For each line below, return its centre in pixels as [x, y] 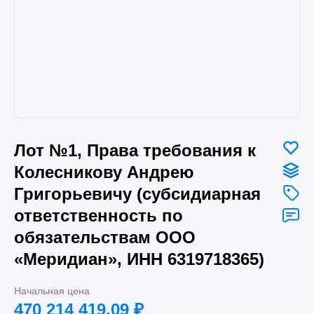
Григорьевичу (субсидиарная [137, 193]
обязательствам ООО [105, 237]
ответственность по [98, 215]
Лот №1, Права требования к [135, 150]
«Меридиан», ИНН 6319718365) [139, 259]
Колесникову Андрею [104, 172]
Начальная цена [52, 291]
